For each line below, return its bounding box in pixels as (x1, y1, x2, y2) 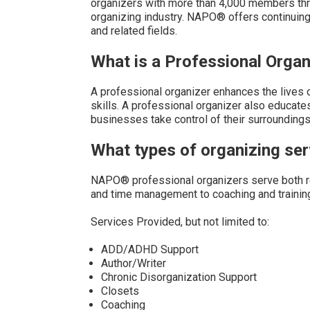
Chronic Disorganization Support (100, 271, 257, 284)
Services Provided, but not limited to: (90, 215, 269, 228)
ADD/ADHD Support (100, 243, 199, 256)
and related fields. (90, 24, 177, 37)
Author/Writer (100, 257, 166, 270)
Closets (100, 284, 139, 298)
